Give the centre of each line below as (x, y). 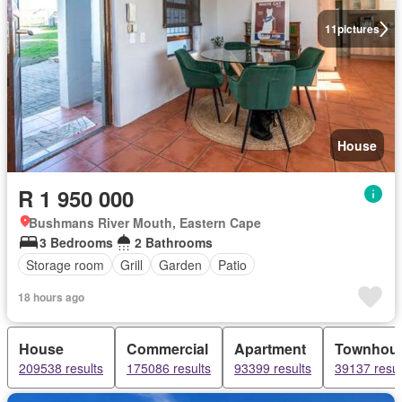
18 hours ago (51, 297)
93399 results (273, 368)
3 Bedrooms (76, 242)
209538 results (61, 368)
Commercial (167, 349)
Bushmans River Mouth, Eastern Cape (145, 223)
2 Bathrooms (174, 242)
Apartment (270, 349)
